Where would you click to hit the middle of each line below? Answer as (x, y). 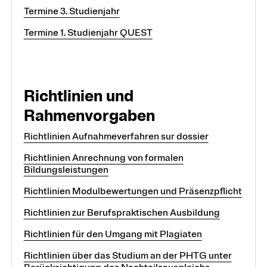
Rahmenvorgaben (89, 115)
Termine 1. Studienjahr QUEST (88, 32)
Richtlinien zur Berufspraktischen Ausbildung (122, 212)
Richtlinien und (78, 96)
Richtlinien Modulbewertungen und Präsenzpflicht (133, 191)
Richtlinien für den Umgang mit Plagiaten (113, 234)
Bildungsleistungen (66, 170)
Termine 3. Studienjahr (72, 11)
